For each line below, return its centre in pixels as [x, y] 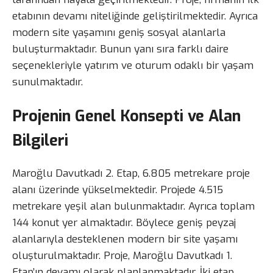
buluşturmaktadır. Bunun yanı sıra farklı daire [120, 49]
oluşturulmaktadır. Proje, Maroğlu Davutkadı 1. [122, 256]
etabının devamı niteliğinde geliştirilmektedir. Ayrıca [135, 16]
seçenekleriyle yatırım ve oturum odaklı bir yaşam [133, 65]
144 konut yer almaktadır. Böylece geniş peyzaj [124, 223]
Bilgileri [40, 140]
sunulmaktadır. [48, 82]
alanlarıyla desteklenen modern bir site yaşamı [125, 239]
